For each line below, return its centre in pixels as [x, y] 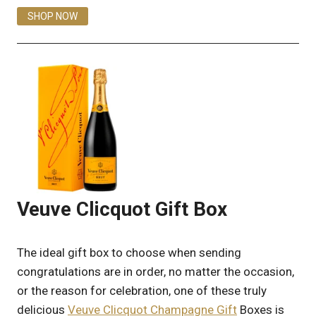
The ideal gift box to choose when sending [129, 252]
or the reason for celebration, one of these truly [142, 290]
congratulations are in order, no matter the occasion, [156, 271]
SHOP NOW [53, 16]
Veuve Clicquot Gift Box [122, 209]
